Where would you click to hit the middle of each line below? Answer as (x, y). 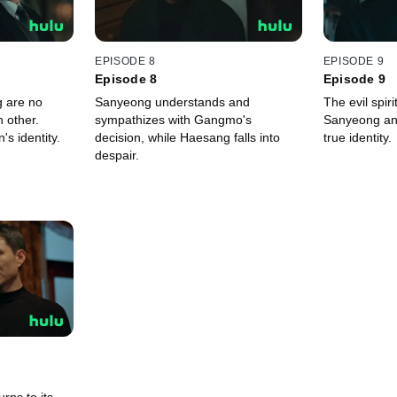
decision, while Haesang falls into (188, 137)
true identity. (357, 137)
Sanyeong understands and (173, 101)
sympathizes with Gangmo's (174, 119)
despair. (117, 155)
